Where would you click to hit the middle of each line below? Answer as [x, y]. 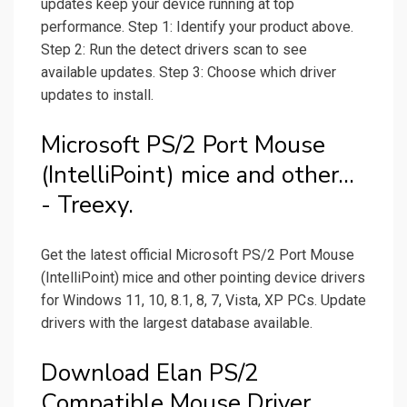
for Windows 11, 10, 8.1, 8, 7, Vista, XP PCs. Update [203, 301]
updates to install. [97, 95]
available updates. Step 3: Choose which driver [189, 73]
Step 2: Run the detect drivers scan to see [174, 50]
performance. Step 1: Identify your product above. [197, 27]
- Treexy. [87, 205]
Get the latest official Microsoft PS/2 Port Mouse [198, 255]
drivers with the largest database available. [177, 323]
